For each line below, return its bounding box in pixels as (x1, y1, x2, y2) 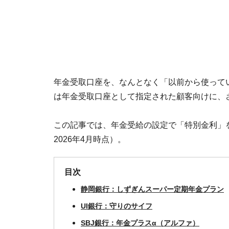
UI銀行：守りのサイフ (81, 202, 152, 210)
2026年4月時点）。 (54, 135, 126, 144)
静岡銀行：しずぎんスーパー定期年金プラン (81, 185, 224, 193)
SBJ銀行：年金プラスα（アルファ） (81, 219, 199, 227)
